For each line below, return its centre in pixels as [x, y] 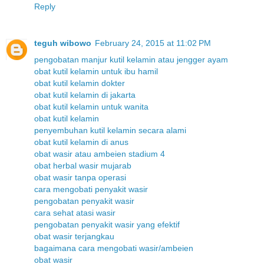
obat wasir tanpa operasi [80, 178]
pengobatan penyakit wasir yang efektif [107, 225]
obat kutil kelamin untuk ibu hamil [96, 72]
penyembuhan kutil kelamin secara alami [110, 131]
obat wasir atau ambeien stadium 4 [100, 154]
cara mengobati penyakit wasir [91, 189]
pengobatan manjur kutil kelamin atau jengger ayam [131, 60]
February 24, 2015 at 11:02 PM [153, 43]
